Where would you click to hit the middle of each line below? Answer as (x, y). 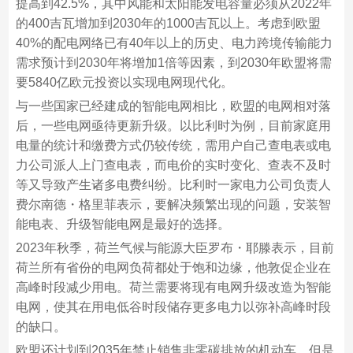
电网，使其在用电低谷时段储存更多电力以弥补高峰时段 (173, 307)
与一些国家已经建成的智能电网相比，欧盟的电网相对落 (173, 106)
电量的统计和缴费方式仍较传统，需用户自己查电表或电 (173, 145)
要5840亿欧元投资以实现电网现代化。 (124, 82)
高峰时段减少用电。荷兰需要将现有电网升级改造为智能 (173, 287)
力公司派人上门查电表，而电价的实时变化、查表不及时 (173, 165)
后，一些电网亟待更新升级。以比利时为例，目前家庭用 (173, 126)
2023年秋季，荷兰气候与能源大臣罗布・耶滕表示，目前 (175, 248)
